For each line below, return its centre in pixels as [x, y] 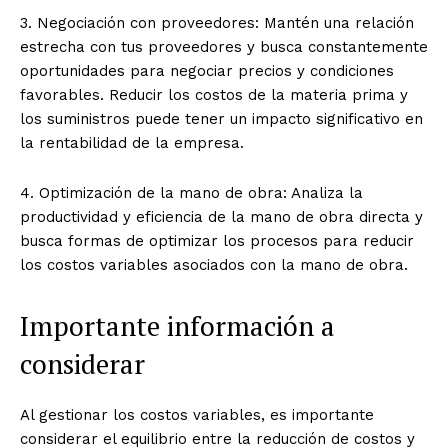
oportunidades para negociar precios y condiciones [207, 71]
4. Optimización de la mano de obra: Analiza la [191, 193]
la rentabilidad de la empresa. [132, 143]
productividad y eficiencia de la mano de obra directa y [221, 217]
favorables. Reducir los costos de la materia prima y [214, 95]
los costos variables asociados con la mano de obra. [214, 265]
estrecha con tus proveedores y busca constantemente [224, 47]
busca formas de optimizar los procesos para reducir [217, 241]
